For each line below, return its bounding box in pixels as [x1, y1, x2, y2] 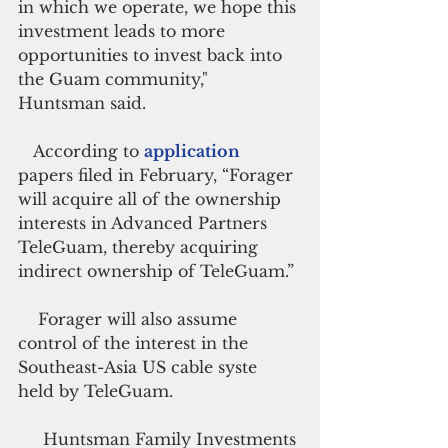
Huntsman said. [18, 92, 146, 113]
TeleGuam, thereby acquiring [18, 236, 263, 257]
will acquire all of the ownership [18, 188, 286, 209]
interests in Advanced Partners [18, 212, 272, 233]
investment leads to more [18, 20, 230, 41]
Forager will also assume [18, 308, 38, 329]
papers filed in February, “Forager [18, 164, 298, 185]
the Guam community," [18, 68, 213, 89]
